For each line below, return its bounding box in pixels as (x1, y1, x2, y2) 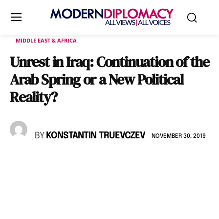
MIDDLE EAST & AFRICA (16, 37, 77, 44)
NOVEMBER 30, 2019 (152, 133, 206, 139)
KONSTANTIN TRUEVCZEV (46, 131, 145, 140)
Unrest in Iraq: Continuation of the (10, 52, 209, 72)
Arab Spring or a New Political (10, 69, 183, 89)
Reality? (10, 87, 57, 107)
